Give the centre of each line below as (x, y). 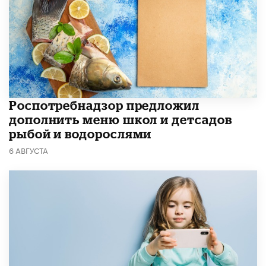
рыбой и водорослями (80, 134)
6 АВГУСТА (28, 150)
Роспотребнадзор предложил (104, 105)
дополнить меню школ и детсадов (121, 120)
